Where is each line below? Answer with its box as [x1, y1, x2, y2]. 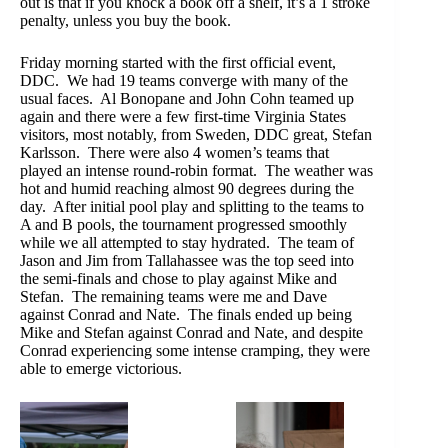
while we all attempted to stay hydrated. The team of [20, 234, 354, 252]
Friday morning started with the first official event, [20, 54, 336, 72]
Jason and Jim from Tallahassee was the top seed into [20, 252, 354, 270]
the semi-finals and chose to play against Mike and [20, 270, 337, 288]
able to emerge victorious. [20, 360, 182, 378]
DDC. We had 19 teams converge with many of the [20, 72, 348, 90]
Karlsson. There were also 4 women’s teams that [20, 144, 329, 162]
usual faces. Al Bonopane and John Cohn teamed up [20, 90, 354, 108]
